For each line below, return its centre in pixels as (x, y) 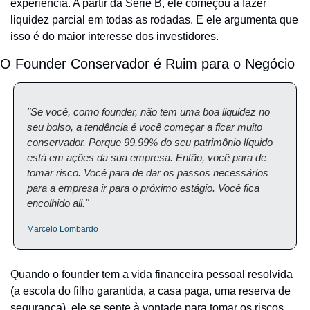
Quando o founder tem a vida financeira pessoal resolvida (152, 274)
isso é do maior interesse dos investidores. (115, 36)
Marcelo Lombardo (63, 229)
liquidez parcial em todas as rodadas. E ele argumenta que (154, 20)
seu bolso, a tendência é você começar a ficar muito (145, 127)
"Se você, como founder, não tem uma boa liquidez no (148, 112)
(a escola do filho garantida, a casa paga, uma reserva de (151, 291)
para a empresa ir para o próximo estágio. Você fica (143, 188)
